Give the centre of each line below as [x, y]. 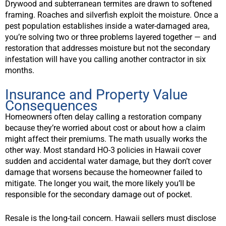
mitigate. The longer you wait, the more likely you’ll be [100, 183]
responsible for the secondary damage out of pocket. [99, 194]
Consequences [51, 105]
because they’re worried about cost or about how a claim [105, 128]
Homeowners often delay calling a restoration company [103, 117]
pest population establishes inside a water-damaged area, [107, 26]
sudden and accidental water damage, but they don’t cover [108, 161]
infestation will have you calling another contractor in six [105, 60]
